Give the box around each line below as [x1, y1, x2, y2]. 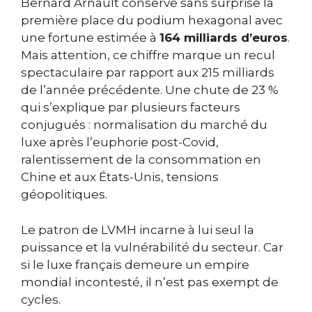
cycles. [21, 292, 61, 306]
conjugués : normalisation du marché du [21, 118, 267, 132]
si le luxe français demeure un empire [21, 257, 249, 272]
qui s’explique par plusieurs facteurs [21, 100, 240, 115]
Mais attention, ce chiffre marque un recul [21, 48, 275, 63]
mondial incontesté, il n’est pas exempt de [21, 274, 279, 289]
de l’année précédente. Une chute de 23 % [21, 83, 279, 97]
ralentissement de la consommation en [21, 153, 261, 167]
